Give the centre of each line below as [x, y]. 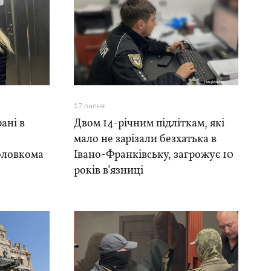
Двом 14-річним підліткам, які [149, 124]
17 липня [89, 106]
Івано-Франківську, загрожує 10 [153, 155]
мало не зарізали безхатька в [145, 139]
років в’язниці [108, 171]
